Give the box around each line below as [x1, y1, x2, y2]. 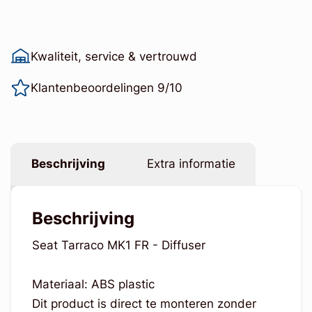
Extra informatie [146, 157, 235, 171]
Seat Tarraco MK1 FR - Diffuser [31, 238, 209, 253]
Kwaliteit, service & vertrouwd [30, 49, 197, 64]
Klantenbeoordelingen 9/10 [30, 81, 182, 95]
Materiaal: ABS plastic [31, 277, 158, 292]
